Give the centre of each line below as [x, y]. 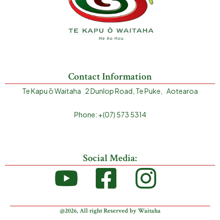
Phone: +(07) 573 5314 [110, 115]
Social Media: [110, 158]
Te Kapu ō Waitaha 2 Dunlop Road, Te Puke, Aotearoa [110, 91]
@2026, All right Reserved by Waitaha [110, 211]
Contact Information [110, 76]
